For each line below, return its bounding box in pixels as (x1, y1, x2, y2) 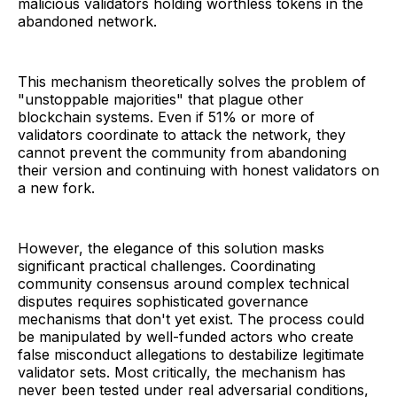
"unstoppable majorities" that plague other (18, 90, 304, 109)
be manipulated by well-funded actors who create (18, 328, 354, 346)
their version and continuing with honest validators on (18, 161, 379, 180)
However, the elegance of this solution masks (18, 239, 324, 258)
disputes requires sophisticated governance (18, 292, 308, 311)
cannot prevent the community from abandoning (18, 144, 346, 162)
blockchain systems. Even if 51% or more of (18, 108, 315, 127)
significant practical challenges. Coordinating (18, 257, 315, 276)
